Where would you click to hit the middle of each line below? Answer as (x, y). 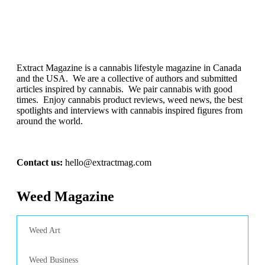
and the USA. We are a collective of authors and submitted (127, 78)
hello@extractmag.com (108, 162)
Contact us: (40, 162)
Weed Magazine (65, 196)
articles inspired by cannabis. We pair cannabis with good (125, 89)
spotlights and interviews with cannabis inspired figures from (130, 110)
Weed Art (45, 230)
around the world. (50, 121)
